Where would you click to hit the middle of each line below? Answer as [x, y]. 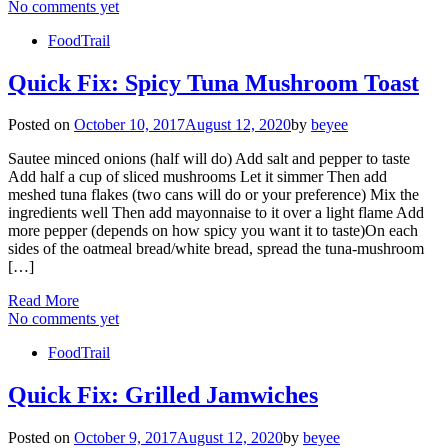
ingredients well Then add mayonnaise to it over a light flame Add [216, 213]
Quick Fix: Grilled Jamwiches [163, 395]
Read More [43, 301]
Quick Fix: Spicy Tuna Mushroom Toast [213, 82]
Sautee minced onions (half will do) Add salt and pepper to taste [209, 159]
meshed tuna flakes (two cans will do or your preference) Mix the [213, 195]
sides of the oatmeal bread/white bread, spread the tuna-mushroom [216, 249]
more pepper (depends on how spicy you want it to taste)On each [213, 231]
